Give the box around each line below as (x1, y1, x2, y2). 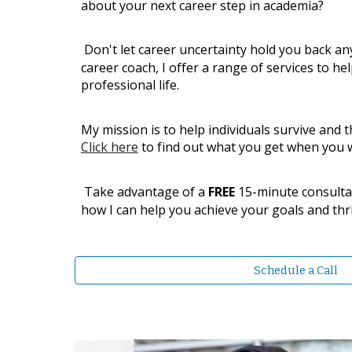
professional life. (80, 76, 179, 94)
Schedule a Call (253, 263, 338, 278)
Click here (80, 137, 138, 156)
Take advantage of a (83, 182, 208, 200)
